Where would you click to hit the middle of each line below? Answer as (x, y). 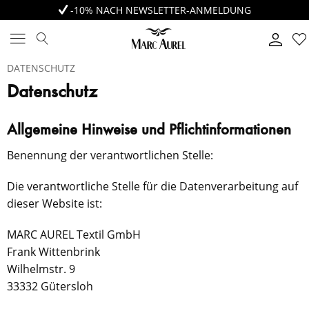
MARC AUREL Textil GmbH (74, 235)
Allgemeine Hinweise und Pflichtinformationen (149, 131)
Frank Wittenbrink (53, 252)
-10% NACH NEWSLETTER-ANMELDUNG (159, 10)
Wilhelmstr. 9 (41, 269)
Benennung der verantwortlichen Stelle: (110, 155)
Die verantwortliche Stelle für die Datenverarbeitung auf (152, 186)
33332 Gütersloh (50, 286)
